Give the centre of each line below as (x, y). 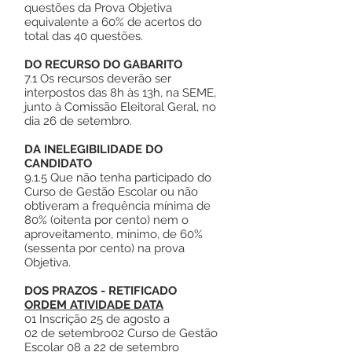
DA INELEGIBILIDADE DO (93, 149)
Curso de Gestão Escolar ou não (111, 192)
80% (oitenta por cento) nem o (106, 220)
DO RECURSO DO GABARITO (103, 64)
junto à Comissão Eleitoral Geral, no (120, 107)
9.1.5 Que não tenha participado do (118, 178)
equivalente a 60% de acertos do (113, 22)
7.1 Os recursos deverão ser (98, 79)
